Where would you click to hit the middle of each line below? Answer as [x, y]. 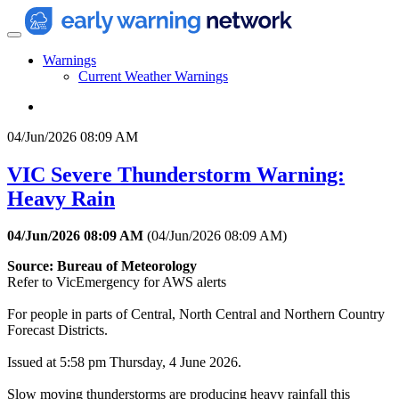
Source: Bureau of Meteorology [102, 266]
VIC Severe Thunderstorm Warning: [176, 174]
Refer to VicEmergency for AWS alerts [117, 282]
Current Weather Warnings [153, 76]
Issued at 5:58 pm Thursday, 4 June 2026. [124, 362]
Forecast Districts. [57, 330]
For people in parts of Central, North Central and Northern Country [196, 314]
